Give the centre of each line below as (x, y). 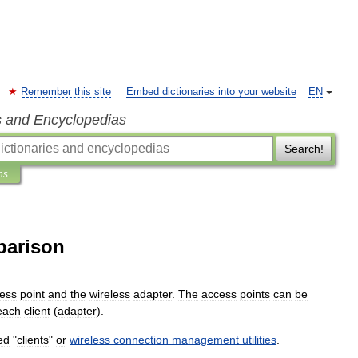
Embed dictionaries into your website (211, 92)
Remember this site (66, 92)
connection (141, 340)
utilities (259, 340)
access (219, 294)
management (205, 340)
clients (33, 340)
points (255, 294)
